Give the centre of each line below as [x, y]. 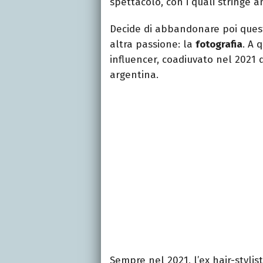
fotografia [219, 44]
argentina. [134, 75]
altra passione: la [153, 44]
